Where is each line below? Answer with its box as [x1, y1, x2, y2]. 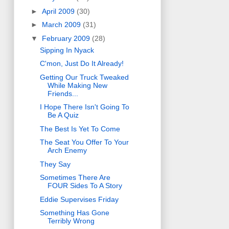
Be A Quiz [47, 111, 79, 120]
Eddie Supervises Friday [39, 195, 119, 203]
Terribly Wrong [47, 217, 95, 225]
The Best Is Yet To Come [39, 124, 120, 133]
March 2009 [41, 20, 83, 29]
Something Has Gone [39, 209, 109, 217]
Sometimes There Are [39, 173, 110, 182]
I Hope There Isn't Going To [39, 103, 129, 111]
